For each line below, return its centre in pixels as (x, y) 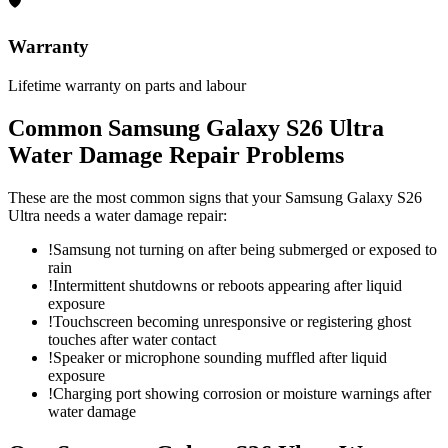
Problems (292, 154)
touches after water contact (132, 339)
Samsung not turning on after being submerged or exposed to (245, 249)
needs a (67, 215)
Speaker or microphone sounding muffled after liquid (220, 357)
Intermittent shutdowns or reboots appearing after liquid (227, 285)
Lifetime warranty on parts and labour (127, 85)
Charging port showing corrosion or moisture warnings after (242, 393)
